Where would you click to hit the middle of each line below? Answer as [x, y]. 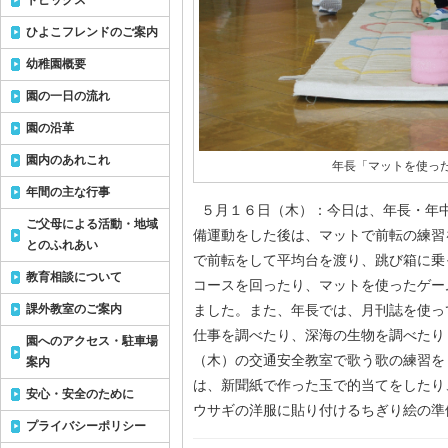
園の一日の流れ [68, 96]
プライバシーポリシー [86, 426]
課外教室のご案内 [74, 309]
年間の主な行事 [68, 192]
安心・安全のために [80, 394]
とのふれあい [62, 245]
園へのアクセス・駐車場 [92, 341]
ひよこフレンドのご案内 [92, 32]
